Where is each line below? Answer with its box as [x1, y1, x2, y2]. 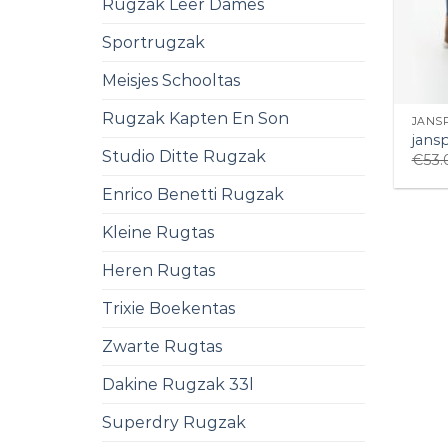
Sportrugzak [102, 32, 205, 52]
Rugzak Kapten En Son [102, 108, 289, 128]
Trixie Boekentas [102, 298, 235, 318]
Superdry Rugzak [102, 412, 246, 432]
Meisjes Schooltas [102, 70, 240, 90]
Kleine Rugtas [102, 222, 214, 242]
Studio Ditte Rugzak [102, 146, 266, 166]
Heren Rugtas [102, 260, 215, 280]
